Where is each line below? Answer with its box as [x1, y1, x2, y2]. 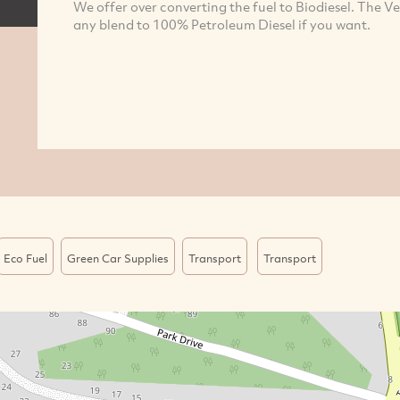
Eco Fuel [3, 250, 47, 267]
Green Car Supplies [66, 250, 169, 267]
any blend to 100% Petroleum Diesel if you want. [72, 14, 371, 33]
